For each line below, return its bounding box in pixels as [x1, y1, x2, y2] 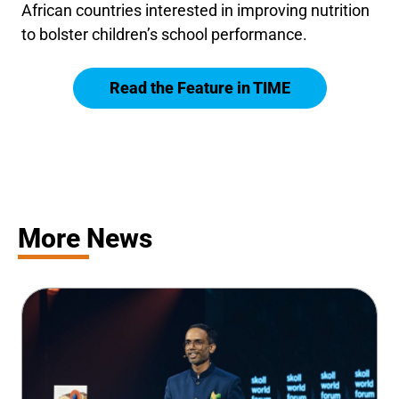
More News [18, 222, 152, 254]
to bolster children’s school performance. [21, 24, 307, 44]
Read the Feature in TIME [109, 77, 290, 97]
